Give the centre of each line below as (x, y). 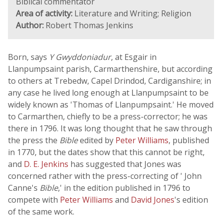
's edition (191, 200)
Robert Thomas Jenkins (88, 25)
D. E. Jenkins (47, 164)
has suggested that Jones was (126, 164)
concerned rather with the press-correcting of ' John (105, 176)
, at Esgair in (134, 57)
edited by (97, 140)
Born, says (28, 57)
